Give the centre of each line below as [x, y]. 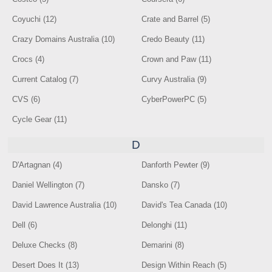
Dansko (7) [161, 185]
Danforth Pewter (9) [176, 165]
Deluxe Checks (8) [45, 245]
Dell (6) [25, 225]
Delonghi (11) [165, 225]
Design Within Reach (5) [184, 265]
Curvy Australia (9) [174, 79]
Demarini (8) [163, 245]
